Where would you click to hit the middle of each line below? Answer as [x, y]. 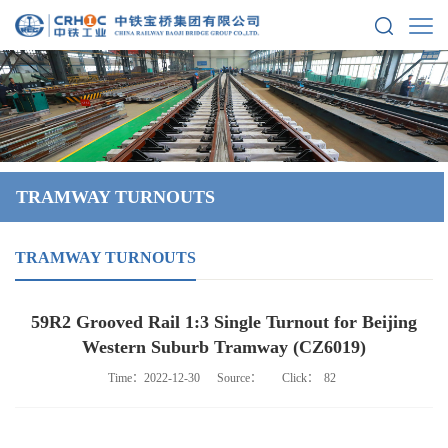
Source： [240, 378]
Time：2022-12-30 [159, 378]
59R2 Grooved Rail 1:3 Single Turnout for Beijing [224, 322]
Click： [294, 378]
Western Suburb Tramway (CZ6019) [224, 347]
